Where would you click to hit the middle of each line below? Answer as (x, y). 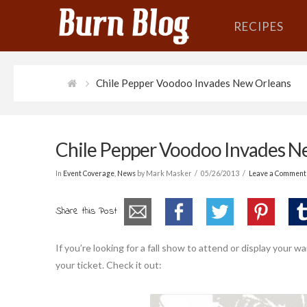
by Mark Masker (163, 173)
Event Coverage (88, 173)
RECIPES (258, 26)
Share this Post (86, 211)
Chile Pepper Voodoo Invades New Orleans (193, 83)
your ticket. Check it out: (108, 265)
